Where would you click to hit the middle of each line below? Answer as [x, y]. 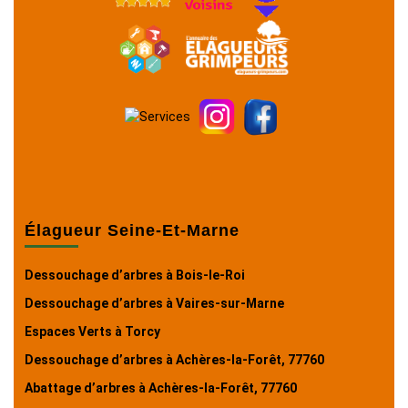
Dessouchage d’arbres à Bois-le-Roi [135, 275]
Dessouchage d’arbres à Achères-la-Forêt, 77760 [174, 360]
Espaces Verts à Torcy [92, 332]
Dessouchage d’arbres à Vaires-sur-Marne [154, 304]
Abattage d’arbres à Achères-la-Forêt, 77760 [161, 388]
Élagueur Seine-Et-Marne [132, 231]
